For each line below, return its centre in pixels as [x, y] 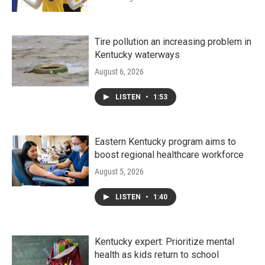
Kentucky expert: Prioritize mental [164, 242]
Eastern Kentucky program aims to [165, 142]
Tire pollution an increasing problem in [173, 42]
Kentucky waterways [137, 55]
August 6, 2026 [119, 72]
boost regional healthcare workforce [169, 155]
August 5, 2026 [119, 172]
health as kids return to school [157, 255]
